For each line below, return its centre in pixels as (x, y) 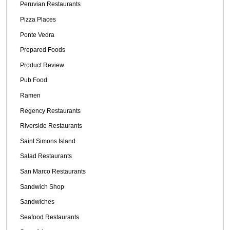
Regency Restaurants (51, 111)
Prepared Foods (43, 50)
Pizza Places (38, 20)
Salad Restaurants (46, 156)
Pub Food (34, 80)
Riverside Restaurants (51, 126)
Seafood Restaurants (50, 217)
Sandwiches (37, 202)
